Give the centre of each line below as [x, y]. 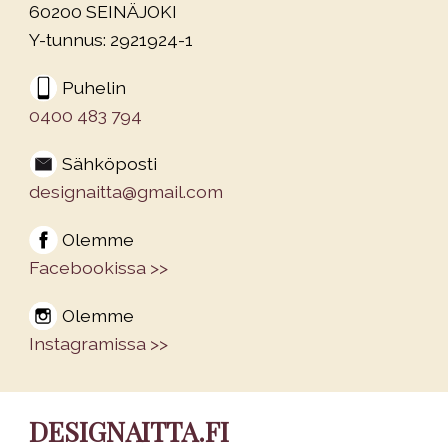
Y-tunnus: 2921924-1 [111, 39]
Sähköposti [109, 163]
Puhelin [94, 87]
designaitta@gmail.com [126, 191]
